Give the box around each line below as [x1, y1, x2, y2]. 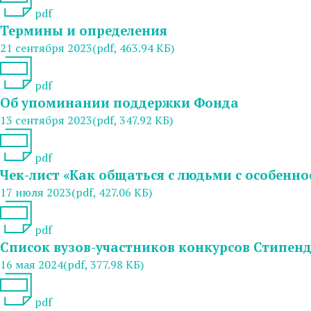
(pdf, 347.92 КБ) [92, 112, 173, 128]
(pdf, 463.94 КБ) [92, 40, 174, 56]
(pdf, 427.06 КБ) [72, 184, 152, 200]
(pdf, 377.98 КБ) [63, 256, 144, 272]
